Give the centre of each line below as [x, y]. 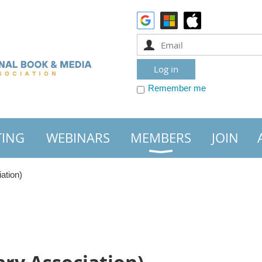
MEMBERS [161, 138]
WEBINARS [78, 138]
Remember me [177, 88]
